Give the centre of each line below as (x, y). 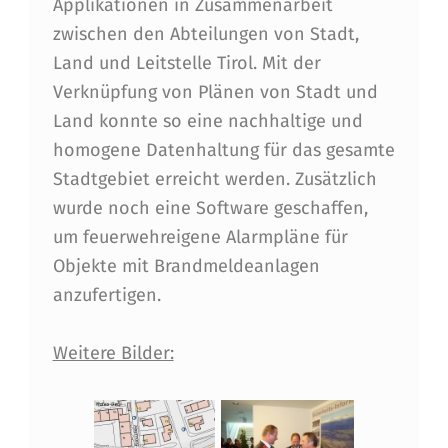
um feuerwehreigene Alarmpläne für (200, 236)
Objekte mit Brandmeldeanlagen (186, 265)
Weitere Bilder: (113, 352)
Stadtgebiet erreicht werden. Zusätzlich (214, 178)
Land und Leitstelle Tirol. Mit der (186, 62)
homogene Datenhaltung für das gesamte (223, 149)
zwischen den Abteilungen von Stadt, (205, 33)
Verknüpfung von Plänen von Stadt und (215, 91)
